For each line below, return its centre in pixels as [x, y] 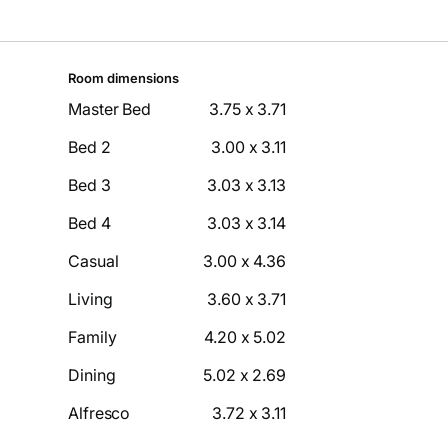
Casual [93, 261]
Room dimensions [123, 78]
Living [90, 299]
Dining [92, 375]
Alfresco [99, 413]
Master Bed [109, 109]
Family [92, 337]
